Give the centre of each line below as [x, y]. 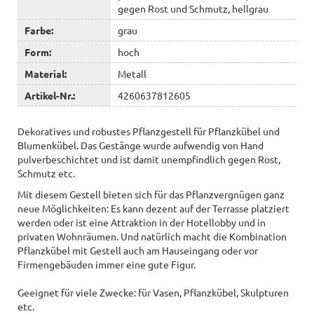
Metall [132, 73]
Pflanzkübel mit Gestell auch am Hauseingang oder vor [138, 250]
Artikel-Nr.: [50, 95]
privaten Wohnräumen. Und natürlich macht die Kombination [152, 236]
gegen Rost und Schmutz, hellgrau [193, 8]
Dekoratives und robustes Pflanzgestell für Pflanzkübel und [149, 131]
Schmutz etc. [46, 173]
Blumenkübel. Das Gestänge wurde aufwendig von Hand [141, 145]
